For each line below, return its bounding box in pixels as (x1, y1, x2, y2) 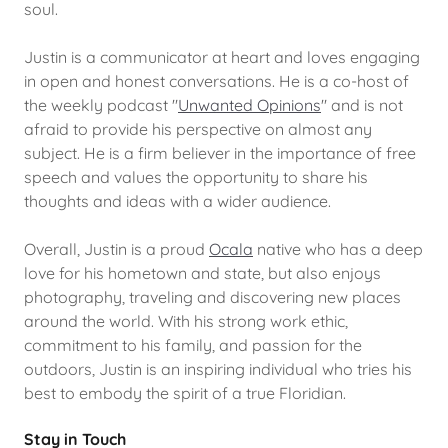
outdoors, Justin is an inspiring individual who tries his (24, 358, 412, 379)
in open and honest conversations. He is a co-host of (24, 70, 409, 91)
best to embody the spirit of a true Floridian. (24, 382, 346, 403)
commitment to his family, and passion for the (24, 334, 362, 355)
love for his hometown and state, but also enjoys (24, 262, 381, 283)
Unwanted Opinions (178, 94, 321, 115)
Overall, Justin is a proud (24, 238, 209, 259)
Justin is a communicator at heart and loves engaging (24, 46, 420, 67)
